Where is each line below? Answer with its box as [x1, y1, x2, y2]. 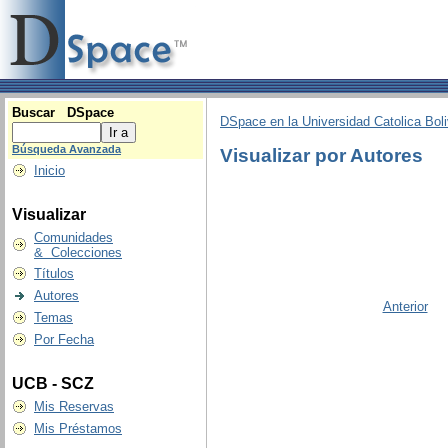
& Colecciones [34, 245, 122, 260]
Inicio [34, 163, 65, 178]
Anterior [382, 298, 428, 314]
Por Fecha [34, 332, 94, 347]
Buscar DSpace [12, 105, 114, 120]
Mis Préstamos [34, 421, 122, 436]
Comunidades [34, 230, 113, 245]
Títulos [34, 266, 74, 281]
